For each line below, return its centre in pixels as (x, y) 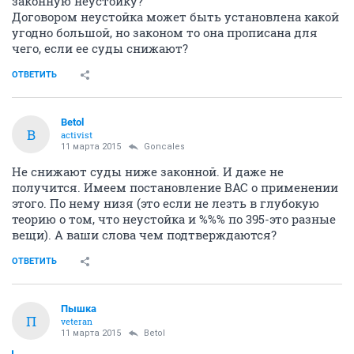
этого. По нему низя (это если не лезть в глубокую (166, 203)
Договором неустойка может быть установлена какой (175, 17)
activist (77, 135)
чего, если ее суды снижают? (100, 48)
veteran (77, 321)
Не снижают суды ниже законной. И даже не (148, 171)
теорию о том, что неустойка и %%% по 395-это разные (174, 219)
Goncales (164, 147)
